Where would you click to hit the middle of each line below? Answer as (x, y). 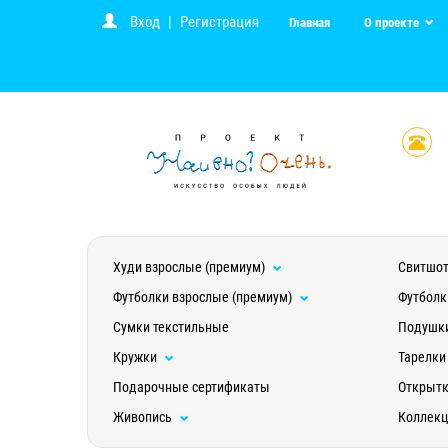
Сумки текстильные (171, 327)
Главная (309, 22)
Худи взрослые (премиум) (190, 267)
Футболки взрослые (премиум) (204, 297)
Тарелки (421, 357)
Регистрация (219, 22)
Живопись (144, 417)
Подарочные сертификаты (191, 387)
